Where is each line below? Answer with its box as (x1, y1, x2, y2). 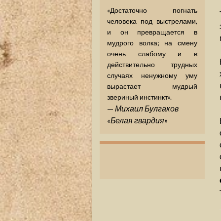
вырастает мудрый (107, 82, 197, 90)
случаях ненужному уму (107, 71, 197, 79)
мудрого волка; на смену (107, 38, 197, 47)
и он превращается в (107, 28, 197, 36)
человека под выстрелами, (107, 17, 197, 25)
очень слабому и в (107, 49, 197, 58)
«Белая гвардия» (107, 115, 168, 125)
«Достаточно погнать (107, 6, 197, 14)
